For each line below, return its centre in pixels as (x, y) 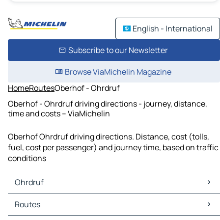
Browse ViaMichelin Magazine (118, 72)
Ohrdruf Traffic (37, 210)
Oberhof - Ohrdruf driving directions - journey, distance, (108, 103)
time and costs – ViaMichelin (59, 113)
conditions (27, 158)
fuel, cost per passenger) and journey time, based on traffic (113, 148)
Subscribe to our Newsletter (118, 50)
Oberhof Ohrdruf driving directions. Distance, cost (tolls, (109, 137)
